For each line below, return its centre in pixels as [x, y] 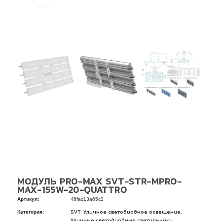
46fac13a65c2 [87, 199]
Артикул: [28, 199]
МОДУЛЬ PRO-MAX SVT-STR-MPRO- [100, 183]
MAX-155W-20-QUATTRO [72, 191]
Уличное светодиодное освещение [132, 212]
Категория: [31, 212]
